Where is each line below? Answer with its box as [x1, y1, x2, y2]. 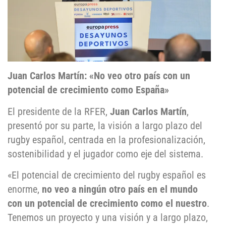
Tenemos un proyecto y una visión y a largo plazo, [8, 211, 208, 224]
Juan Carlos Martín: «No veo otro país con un [8, 70, 190, 82]
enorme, [8, 183, 42, 196]
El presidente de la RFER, [8, 105, 110, 118]
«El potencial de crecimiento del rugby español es [8, 169, 206, 182]
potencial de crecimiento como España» [8, 84, 169, 96]
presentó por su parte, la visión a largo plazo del [8, 119, 202, 132]
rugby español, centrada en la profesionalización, [8, 133, 205, 146]
